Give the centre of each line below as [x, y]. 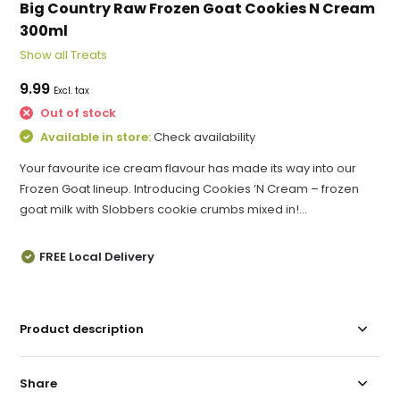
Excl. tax [72, 91]
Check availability [205, 137]
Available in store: [96, 137]
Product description [82, 329]
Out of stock [77, 113]
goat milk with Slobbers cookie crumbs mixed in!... [164, 209]
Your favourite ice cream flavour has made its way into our [188, 168]
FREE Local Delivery [97, 257]
